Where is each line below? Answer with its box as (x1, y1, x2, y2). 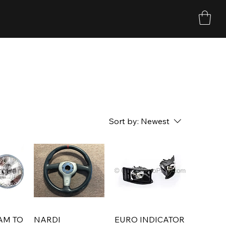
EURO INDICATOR (115, 214, 185, 225)
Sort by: (109, 116, 139, 126)
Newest (141, 116, 169, 126)
